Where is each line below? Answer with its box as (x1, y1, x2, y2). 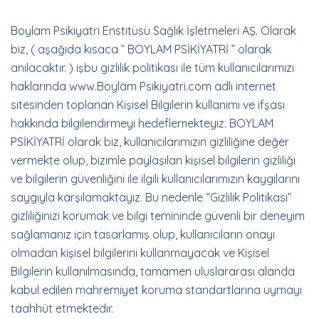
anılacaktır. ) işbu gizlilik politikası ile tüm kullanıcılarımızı (11, 61, 294, 75)
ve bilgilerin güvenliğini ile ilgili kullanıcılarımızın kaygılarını (11, 172, 300, 186)
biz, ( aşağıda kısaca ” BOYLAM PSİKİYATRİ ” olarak (11, 42, 271, 56)
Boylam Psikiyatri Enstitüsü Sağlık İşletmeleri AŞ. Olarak (11, 23, 296, 38)
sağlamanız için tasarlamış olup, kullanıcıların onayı (11, 227, 275, 241)
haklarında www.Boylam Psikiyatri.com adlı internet (11, 79, 276, 93)
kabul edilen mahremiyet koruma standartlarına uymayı (11, 283, 302, 297)
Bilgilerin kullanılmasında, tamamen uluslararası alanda (11, 264, 295, 278)
